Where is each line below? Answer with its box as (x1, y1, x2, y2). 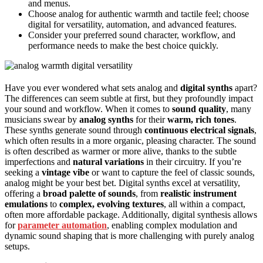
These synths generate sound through (5, 125, 144, 136)
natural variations (73, 157, 144, 167)
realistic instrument (160, 188, 237, 199)
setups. (5, 241, 30, 252)
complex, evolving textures (59, 199, 164, 210)
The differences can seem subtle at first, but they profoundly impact (5, 93, 253, 104)
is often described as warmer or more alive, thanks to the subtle (5, 146, 237, 157)
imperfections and (5, 157, 73, 167)
